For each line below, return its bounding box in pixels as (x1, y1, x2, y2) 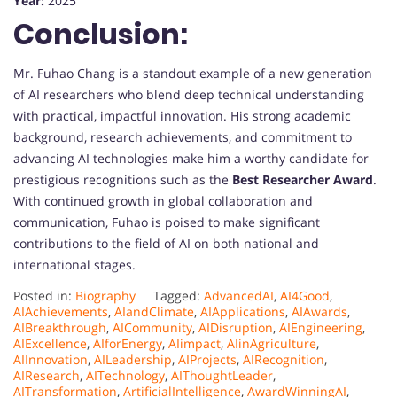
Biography (75, 287, 136, 305)
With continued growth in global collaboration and (13, 192, 313, 210)
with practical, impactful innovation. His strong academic (13, 107, 351, 125)
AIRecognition (243, 351, 324, 369)
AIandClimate (114, 303, 194, 321)
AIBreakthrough (13, 319, 106, 337)
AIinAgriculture (227, 335, 316, 353)
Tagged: (153, 287, 204, 305)
